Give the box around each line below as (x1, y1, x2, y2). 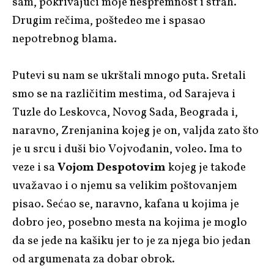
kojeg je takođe (166, 159, 246, 176)
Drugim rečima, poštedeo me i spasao (12, 12, 206, 29)
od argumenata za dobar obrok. (12, 251, 175, 267)
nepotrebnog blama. (12, 31, 117, 47)
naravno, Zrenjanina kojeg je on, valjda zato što (12, 122, 259, 139)
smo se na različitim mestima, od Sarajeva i (12, 86, 235, 102)
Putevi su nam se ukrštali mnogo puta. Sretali (12, 67, 246, 84)
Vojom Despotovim (57, 159, 166, 176)
